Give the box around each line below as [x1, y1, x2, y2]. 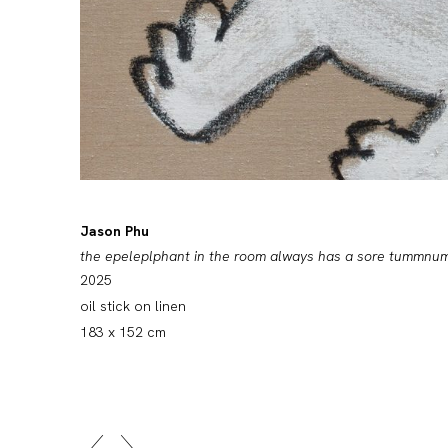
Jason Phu [80, 222, 149, 241]
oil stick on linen [80, 297, 186, 316]
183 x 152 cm [80, 323, 166, 342]
